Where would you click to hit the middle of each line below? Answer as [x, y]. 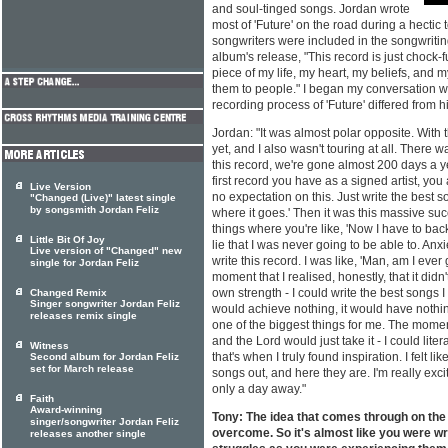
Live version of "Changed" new [106, 251]
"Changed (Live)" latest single [103, 198]
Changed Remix [68, 292]
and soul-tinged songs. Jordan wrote [311, 9]
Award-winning [66, 410]
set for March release [82, 369]
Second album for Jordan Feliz [104, 357]
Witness [49, 345]
